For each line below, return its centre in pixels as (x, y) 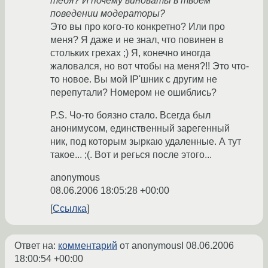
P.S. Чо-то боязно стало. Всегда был (130, 115)
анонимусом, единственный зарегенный (140, 129)
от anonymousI (152, 246)
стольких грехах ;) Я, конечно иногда (130, 53)
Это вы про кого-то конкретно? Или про (138, 27)
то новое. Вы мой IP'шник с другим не (134, 80)
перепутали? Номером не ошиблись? (133, 93)
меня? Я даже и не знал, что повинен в (137, 40)
